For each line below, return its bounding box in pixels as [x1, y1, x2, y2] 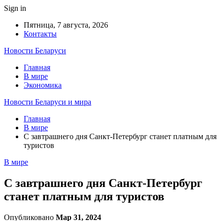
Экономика [24, 81, 62, 89]
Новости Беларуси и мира [4, 98, 91, 106]
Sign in [4, 4, 26, 12]
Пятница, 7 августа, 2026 [24, 21, 108, 29]
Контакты [24, 30, 57, 38]
